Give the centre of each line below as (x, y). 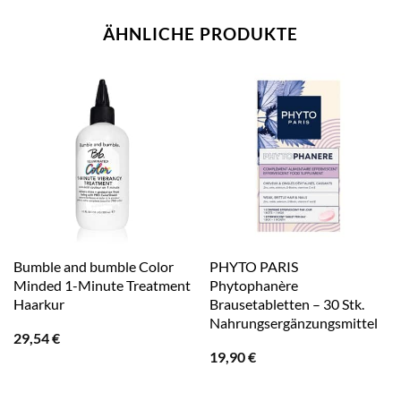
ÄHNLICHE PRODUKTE (200, 33)
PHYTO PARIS (253, 267)
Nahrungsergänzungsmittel (293, 323)
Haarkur (38, 304)
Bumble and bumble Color (93, 267)
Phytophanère (253, 286)
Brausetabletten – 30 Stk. (286, 304)
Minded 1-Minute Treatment (102, 286)
